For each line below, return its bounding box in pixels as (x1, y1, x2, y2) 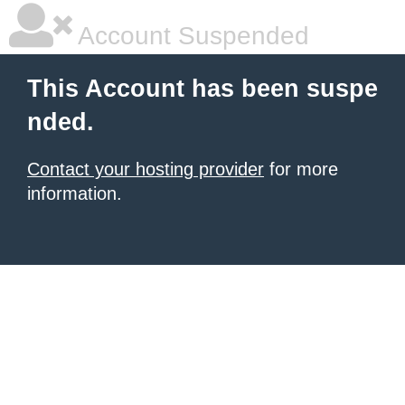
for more (264, 159, 338, 179)
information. (27, 184, 122, 203)
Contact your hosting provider (27, 159, 264, 179)
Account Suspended (72, 22, 309, 50)
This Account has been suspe (27, 75, 378, 102)
